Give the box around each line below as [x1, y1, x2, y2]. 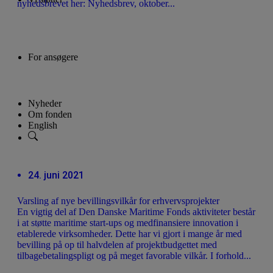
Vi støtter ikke [39, 27, 93, 38]
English [28, 120, 57, 131]
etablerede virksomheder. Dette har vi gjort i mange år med [17, 229, 242, 239]
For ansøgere [28, 51, 78, 62]
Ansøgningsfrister [39, 62, 107, 73]
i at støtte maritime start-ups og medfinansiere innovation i [17, 218, 238, 229]
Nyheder [28, 98, 62, 109]
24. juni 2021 [28, 169, 84, 181]
